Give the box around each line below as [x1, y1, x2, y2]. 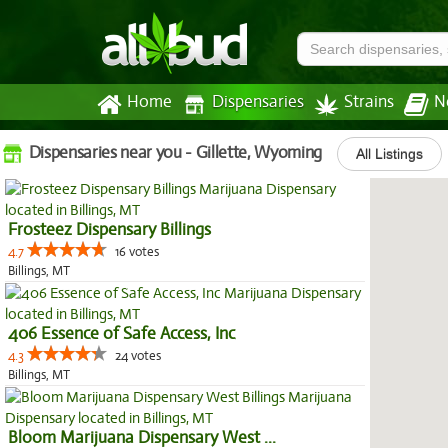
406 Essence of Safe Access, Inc [8, 323, 235, 344]
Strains [344, 92, 394, 112]
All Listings [355, 146, 423, 162]
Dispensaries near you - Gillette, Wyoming [25, 141, 322, 163]
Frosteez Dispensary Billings [8, 219, 211, 240]
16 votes [115, 244, 159, 260]
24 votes [115, 348, 161, 364]
